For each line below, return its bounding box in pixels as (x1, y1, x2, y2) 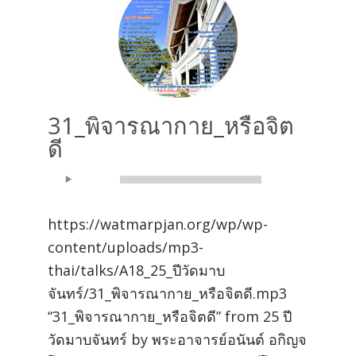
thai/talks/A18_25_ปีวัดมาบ (48, 260, 225, 280)
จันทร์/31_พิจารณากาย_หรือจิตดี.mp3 (48, 283, 287, 303)
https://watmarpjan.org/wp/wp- (48, 214, 268, 234)
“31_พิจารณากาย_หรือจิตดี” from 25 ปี (48, 306, 292, 326)
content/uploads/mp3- (48, 237, 203, 257)
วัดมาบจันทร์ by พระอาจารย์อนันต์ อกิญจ (48, 329, 307, 349)
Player (47, 188, 89, 207)
